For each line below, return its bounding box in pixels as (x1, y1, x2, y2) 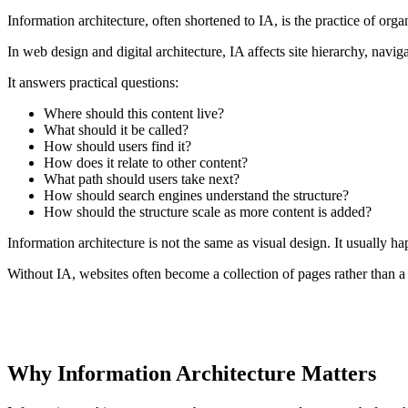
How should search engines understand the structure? (44, 188, 349, 204)
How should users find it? (44, 138, 191, 155)
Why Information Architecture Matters (7, 361, 376, 385)
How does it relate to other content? (44, 155, 248, 171)
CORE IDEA (28, 311, 108, 327)
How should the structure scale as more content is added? (44, 204, 372, 220)
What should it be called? (44, 122, 189, 138)
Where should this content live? (44, 106, 224, 122)
